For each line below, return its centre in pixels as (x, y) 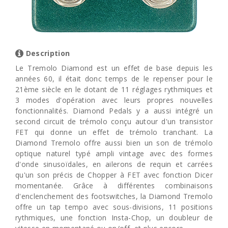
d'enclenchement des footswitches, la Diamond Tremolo (114, 196)
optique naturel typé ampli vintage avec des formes (114, 154)
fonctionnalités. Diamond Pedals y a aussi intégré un (114, 111)
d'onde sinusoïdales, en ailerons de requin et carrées (114, 164)
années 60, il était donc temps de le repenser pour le (114, 79)
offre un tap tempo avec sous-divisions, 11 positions (114, 207)
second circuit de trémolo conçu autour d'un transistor (114, 122)
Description (47, 53)
